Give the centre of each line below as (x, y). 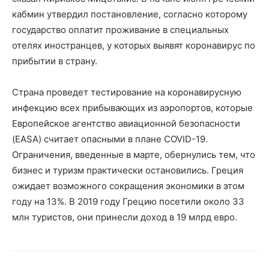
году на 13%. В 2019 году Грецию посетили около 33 (128, 201)
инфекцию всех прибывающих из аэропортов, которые (132, 108)
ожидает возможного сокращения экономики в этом (128, 186)
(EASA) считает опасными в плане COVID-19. (110, 139)
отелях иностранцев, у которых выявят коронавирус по (134, 45)
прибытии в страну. (55, 61)
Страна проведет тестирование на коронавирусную (127, 92)
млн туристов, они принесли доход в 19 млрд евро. (125, 217)
